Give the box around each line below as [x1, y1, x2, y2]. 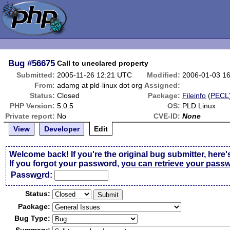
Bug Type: [14, 214, 51, 222]
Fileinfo [182, 91, 206, 100]
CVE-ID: [154, 112, 181, 120]
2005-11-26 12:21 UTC [57, 71, 132, 79]
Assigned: [144, 81, 181, 89]
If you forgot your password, [9, 159, 122, 168]
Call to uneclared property [57, 59, 149, 67]
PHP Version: [10, 102, 55, 110]
